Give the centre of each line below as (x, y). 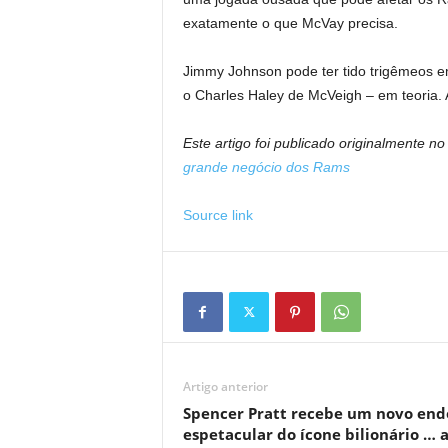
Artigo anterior (225, 386)
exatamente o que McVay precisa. (290, 23)
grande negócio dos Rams (266, 167)
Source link (217, 215)
